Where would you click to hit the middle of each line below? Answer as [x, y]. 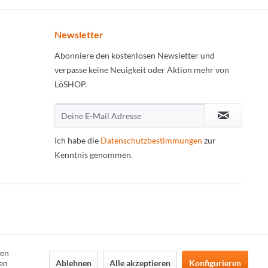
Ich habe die [77, 140]
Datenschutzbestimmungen [151, 140]
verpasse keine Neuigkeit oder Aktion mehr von [142, 70]
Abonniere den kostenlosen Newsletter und [135, 55]
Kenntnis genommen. [94, 155]
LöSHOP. [71, 84]
